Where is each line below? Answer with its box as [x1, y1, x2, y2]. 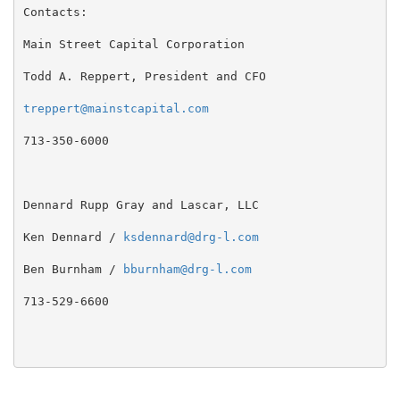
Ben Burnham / [22, 262, 123, 277]
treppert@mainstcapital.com [22, 102, 209, 116]
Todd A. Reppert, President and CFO [22, 70, 266, 84]
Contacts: [22, 5, 87, 20]
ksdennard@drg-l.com [122, 230, 259, 245]
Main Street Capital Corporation [22, 37, 245, 52]
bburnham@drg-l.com [122, 262, 252, 277]
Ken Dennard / [22, 230, 123, 245]
